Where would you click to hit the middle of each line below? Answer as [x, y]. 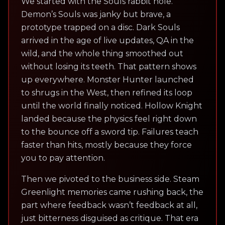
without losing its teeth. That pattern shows [109, 67]
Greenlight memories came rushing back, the [112, 192]
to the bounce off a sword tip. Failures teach [110, 132]
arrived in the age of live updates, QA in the [107, 40]
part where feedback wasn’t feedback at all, [109, 205]
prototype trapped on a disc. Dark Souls [100, 27]
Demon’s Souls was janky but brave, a [96, 14]
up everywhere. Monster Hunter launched [107, 80]
